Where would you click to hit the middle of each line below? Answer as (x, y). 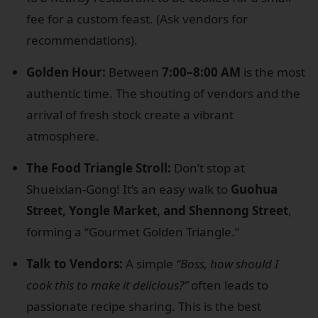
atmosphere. (63, 136)
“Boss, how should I (227, 263)
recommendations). (82, 40)
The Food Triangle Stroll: (99, 168)
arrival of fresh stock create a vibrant (130, 114)
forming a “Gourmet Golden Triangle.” (133, 231)
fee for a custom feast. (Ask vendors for (137, 18)
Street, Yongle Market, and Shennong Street (157, 210)
